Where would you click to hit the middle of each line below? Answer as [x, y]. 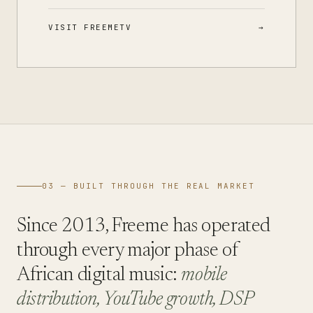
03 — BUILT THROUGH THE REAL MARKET [149, 186]
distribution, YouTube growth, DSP [135, 300]
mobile [204, 275]
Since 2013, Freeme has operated [144, 226]
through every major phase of [128, 251]
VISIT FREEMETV [90, 27]
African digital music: [99, 275]
